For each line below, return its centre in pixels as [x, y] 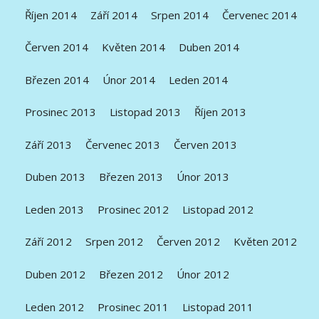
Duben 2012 [56, 274]
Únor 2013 [203, 177]
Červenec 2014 [260, 15]
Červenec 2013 [123, 144]
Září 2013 [49, 144]
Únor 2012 [203, 274]
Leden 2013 [55, 209]
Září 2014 [114, 15]
